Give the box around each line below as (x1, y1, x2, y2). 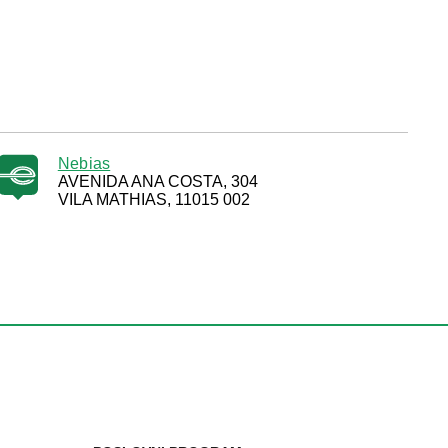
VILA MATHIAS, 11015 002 (57, 191, 250, 208)
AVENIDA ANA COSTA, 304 (57, 173, 258, 190)
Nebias (57, 155, 111, 172)
